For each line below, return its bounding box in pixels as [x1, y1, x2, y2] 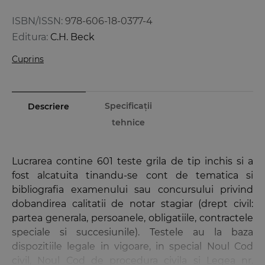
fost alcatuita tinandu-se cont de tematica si [12, 170, 253, 182]
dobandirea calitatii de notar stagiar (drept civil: [12, 198, 253, 210]
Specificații [104, 101, 152, 112]
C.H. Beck [50, 31, 95, 43]
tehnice [111, 117, 145, 128]
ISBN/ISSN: [12, 15, 63, 27]
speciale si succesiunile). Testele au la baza [12, 227, 253, 238]
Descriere [28, 101, 70, 112]
